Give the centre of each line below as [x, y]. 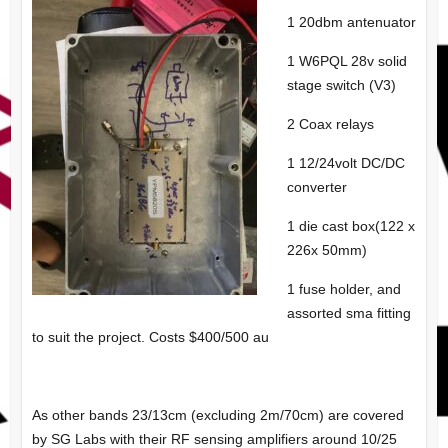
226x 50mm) [326, 249]
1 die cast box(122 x [350, 225]
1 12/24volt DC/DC [345, 162]
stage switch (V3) [341, 84]
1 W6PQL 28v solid [346, 60]
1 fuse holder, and [343, 288]
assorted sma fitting [348, 312]
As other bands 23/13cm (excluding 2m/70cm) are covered [217, 414]
